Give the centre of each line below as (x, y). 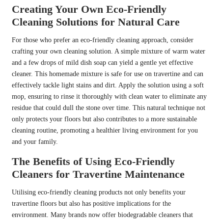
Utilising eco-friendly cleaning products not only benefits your (99, 192)
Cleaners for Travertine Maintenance (98, 174)
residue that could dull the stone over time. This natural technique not (109, 108)
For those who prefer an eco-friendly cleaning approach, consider (103, 40)
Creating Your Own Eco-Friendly (89, 9)
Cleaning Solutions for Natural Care (96, 22)
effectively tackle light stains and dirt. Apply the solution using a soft (108, 85)
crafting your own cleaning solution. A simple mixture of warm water (109, 52)
